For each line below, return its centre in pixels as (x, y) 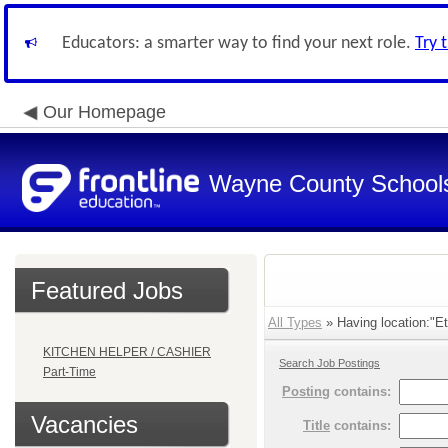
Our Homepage (104, 112)
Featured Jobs (107, 290)
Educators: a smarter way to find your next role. (238, 43)
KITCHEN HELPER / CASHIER (127, 352)
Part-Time (69, 372)
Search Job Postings (329, 363)
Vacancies (84, 424)
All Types (295, 322)
